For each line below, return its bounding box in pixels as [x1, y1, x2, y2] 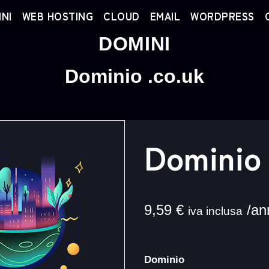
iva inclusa [187, 205, 243, 217]
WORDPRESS [190, 8, 255, 24]
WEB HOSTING [22, 8, 93, 24]
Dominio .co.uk [65, 65, 204, 88]
